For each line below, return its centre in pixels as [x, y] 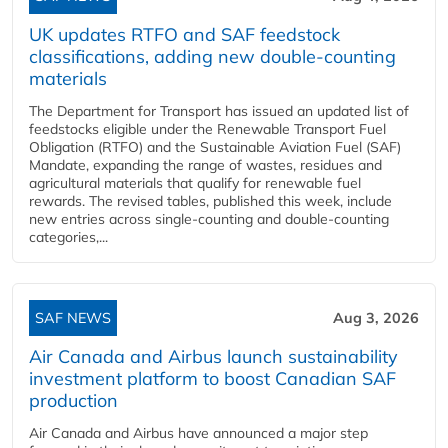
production [73, 400]
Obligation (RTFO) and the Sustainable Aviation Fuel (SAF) [215, 146]
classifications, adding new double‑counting [212, 56]
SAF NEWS [73, 317]
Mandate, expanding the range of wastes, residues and [205, 164]
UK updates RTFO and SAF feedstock [184, 34]
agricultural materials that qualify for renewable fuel [195, 182]
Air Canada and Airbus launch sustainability [213, 356]
